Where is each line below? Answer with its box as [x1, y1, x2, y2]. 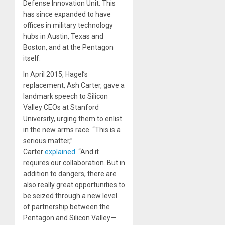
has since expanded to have [23, 10, 111, 18]
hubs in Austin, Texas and [23, 32, 103, 40]
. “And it [75, 147, 99, 156]
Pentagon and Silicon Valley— [23, 213, 116, 222]
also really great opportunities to [23, 180, 125, 189]
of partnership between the [23, 202, 110, 211]
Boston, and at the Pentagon [23, 43, 114, 51]
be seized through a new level [23, 191, 117, 200]
